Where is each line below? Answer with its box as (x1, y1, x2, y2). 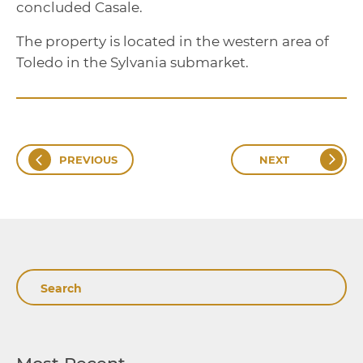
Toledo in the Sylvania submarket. (16, 54, 249, 70)
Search (15, 271, 80, 293)
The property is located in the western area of (16, 33, 329, 49)
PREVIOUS (59, 153, 117, 166)
